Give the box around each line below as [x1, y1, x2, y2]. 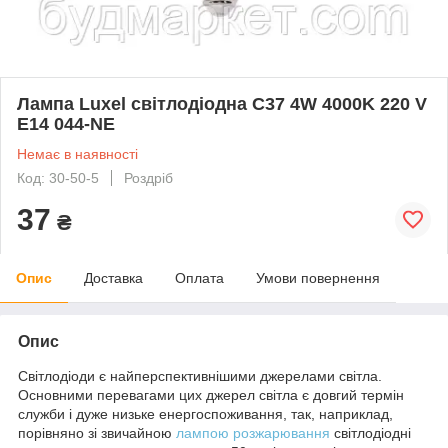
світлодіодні [330, 424, 411, 441]
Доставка [84, 269, 143, 286]
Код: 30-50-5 [17, 169, 99, 186]
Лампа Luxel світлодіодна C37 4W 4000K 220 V [17, 93, 427, 114]
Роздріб [124, 169, 173, 186]
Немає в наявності [17, 145, 138, 162]
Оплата [175, 269, 224, 286]
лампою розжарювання [176, 424, 330, 441]
